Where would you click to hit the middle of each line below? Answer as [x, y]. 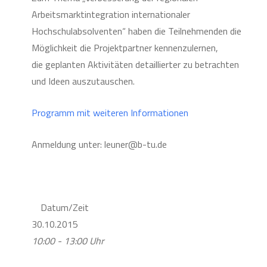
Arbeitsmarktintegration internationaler [111, 14]
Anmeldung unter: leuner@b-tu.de [99, 144]
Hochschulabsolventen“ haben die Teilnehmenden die [136, 31]
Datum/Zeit [64, 207]
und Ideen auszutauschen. [83, 81]
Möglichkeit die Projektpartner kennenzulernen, [125, 48]
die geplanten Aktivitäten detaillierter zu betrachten [135, 64]
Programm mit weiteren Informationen [110, 113]
